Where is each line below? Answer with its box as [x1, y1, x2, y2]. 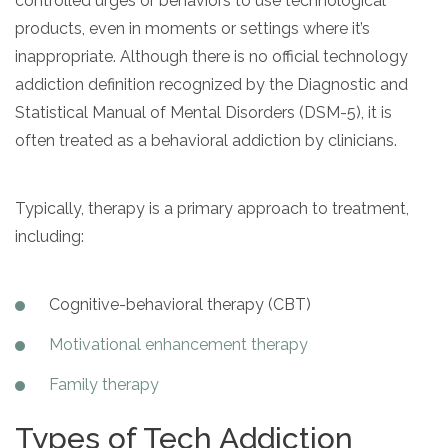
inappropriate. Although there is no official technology [15, 46, 408, 66]
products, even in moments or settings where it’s [15, 18, 370, 38]
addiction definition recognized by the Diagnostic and [15, 74, 408, 94]
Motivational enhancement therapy [49, 334, 308, 354]
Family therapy [49, 374, 159, 394]
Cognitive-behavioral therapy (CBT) [49, 294, 311, 314]
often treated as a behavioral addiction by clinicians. [15, 130, 397, 150]
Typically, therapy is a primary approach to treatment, [15, 198, 409, 218]
